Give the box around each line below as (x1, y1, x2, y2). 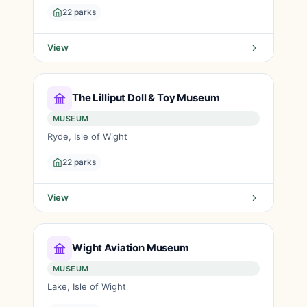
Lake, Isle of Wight (47, 281, 126, 292)
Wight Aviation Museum (72, 241, 189, 254)
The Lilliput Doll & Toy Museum (72, 90, 220, 104)
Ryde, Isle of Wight (47, 131, 127, 142)
